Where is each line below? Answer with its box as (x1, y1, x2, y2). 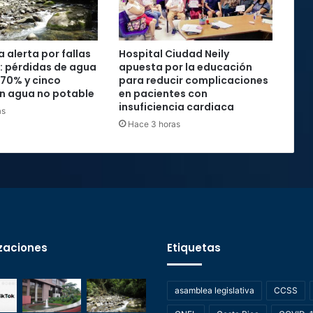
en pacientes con (118, 87, 208, 101)
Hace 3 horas (127, 119, 180, 130)
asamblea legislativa (175, 285, 254, 296)
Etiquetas (167, 240, 221, 256)
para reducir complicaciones (118, 73, 268, 88)
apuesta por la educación (118, 60, 252, 75)
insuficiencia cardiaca (118, 100, 234, 115)
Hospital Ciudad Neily (118, 47, 229, 61)
